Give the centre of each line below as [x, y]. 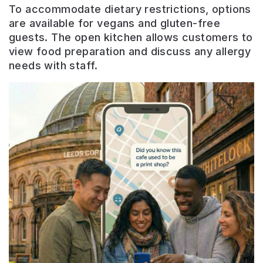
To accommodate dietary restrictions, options [130, 9]
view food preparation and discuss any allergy [130, 52]
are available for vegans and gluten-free [115, 23]
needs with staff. [53, 66]
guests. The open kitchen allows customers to [131, 38]
